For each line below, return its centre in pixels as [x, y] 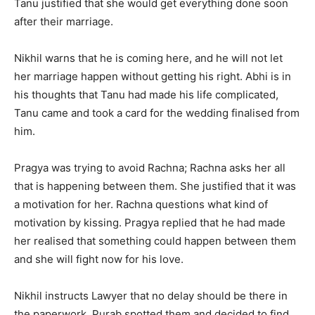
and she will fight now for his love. [99, 259]
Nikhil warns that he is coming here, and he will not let [148, 58]
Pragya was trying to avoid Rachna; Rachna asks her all [150, 168]
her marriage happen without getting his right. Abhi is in [153, 77]
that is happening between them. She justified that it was [155, 186]
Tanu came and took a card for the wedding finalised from [157, 113]
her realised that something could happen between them [155, 241]
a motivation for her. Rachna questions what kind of [141, 205]
